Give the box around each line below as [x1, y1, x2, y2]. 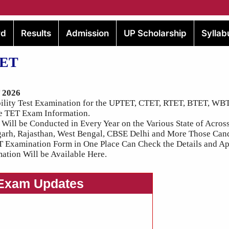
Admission [65, 28, 109, 38]
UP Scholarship [123, 28, 187, 38]
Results [20, 28, 51, 38]
